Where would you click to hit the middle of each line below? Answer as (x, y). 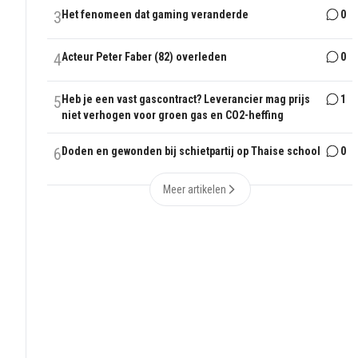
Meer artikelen (194, 190)
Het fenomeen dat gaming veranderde (155, 15)
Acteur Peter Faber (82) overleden (145, 57)
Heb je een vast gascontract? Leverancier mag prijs (186, 99)
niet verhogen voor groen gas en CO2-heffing (173, 115)
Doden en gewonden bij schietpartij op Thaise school (191, 151)
